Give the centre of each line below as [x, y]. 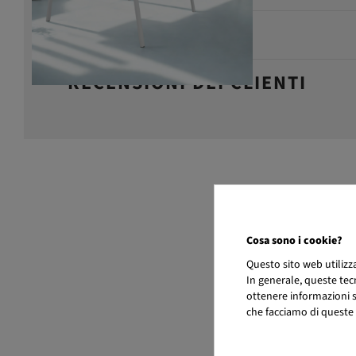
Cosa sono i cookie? [294, 241]
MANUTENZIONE [145, 35]
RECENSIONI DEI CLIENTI [187, 83]
